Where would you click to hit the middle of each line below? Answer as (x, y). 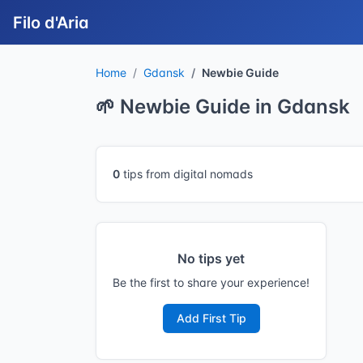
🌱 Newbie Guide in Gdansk (223, 107)
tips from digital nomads (186, 174)
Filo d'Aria (51, 23)
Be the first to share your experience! (211, 282)
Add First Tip (211, 318)
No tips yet (211, 258)
